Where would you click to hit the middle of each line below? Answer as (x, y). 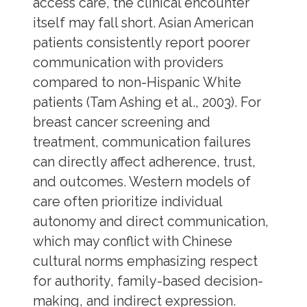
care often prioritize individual (127, 201)
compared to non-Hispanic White (137, 82)
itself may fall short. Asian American (143, 23)
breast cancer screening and (121, 122)
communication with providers (128, 62)
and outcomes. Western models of (142, 182)
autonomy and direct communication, (150, 221)
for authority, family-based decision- (148, 281)
